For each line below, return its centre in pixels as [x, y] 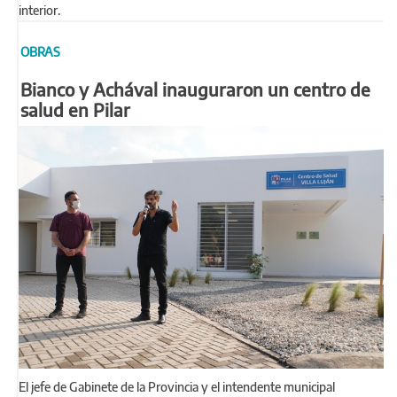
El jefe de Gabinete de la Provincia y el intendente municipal [177, 387]
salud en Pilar [75, 109]
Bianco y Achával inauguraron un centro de [195, 89]
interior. [39, 11]
